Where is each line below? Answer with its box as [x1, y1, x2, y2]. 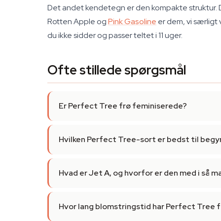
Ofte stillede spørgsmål [47, 62, 186, 78]
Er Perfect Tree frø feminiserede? [59, 101, 187, 111]
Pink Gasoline [108, 16, 156, 27]
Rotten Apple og [47, 16, 108, 27]
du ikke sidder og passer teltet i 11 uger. [47, 30, 183, 40]
